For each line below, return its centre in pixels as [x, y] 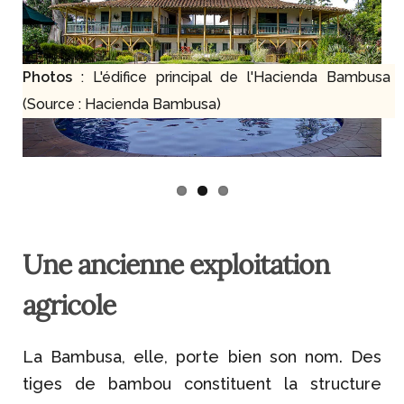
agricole [69, 305]
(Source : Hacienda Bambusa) [122, 105]
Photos [52, 78]
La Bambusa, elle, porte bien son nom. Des [202, 357]
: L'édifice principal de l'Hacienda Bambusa [236, 78]
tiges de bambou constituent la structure [202, 384]
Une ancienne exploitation [176, 265]
